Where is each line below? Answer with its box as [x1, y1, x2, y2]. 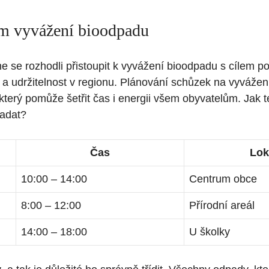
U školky [189, 226, 230, 238]
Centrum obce [189, 173, 257, 186]
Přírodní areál [189, 199, 255, 212]
